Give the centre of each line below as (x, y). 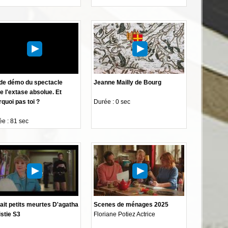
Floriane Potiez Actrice (125, 214)
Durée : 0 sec (112, 102)
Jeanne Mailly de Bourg (128, 82)
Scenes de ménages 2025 (131, 204)
